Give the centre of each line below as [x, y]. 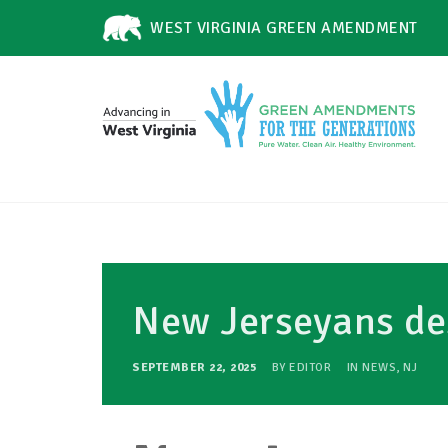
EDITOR [310, 367]
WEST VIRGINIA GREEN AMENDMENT [284, 28]
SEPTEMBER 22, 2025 [196, 367]
